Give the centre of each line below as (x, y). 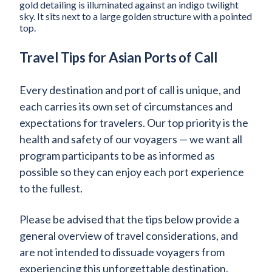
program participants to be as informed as (117, 156)
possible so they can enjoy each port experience (132, 172)
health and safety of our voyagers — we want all (131, 139)
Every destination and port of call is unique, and (130, 90)
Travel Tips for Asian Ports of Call (118, 58)
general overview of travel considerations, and (129, 236)
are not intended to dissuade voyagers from (122, 252)
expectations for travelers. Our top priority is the (134, 123)
